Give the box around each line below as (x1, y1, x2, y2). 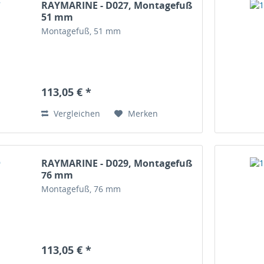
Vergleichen (51, 107, 101, 119)
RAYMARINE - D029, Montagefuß (41, 156, 193, 170)
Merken (128, 107, 159, 119)
